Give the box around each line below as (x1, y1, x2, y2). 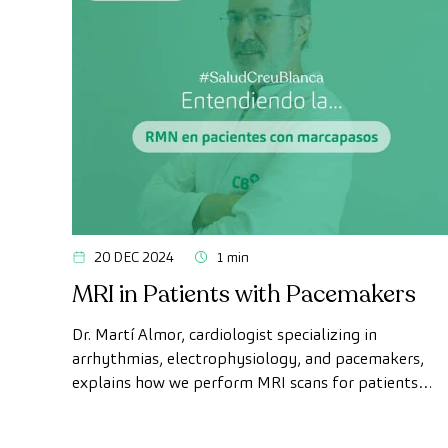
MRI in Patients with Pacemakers (72, 278, 416, 312)
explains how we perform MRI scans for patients (72, 372, 418, 394)
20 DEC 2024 (94, 248, 174, 267)
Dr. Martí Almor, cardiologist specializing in (72, 324, 377, 346)
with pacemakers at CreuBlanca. (72, 396, 298, 418)
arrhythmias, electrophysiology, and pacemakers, (72, 348, 424, 370)
